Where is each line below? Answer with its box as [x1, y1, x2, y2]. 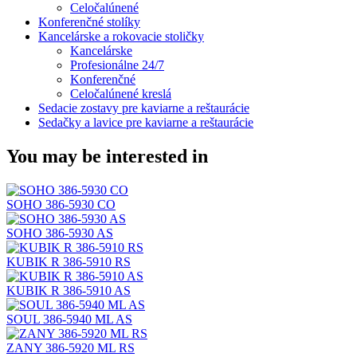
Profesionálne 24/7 [70, 57, 164, 72]
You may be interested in [6, 145, 208, 167]
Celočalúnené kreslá [70, 86, 171, 100]
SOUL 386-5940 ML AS [6, 312, 132, 326]
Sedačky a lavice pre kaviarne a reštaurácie [38, 115, 253, 129]
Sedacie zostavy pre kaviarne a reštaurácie [38, 100, 249, 115]
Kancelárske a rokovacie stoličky [38, 29, 204, 43]
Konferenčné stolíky [38, 14, 140, 29]
